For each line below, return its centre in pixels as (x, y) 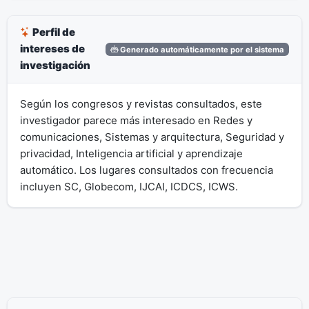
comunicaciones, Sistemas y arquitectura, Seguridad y (152, 137)
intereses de (52, 49)
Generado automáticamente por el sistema (201, 49)
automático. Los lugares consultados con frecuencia (146, 170)
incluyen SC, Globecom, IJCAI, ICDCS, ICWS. (129, 186)
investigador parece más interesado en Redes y (136, 120)
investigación (55, 66)
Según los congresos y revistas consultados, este (141, 103)
